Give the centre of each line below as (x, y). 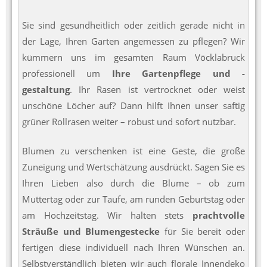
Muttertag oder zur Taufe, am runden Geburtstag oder (133, 199)
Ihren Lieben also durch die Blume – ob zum (133, 183)
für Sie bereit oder (203, 232)
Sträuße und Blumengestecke (91, 232)
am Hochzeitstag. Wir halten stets (107, 215)
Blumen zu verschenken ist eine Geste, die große (133, 151)
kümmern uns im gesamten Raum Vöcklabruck (133, 57)
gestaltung (46, 89)
